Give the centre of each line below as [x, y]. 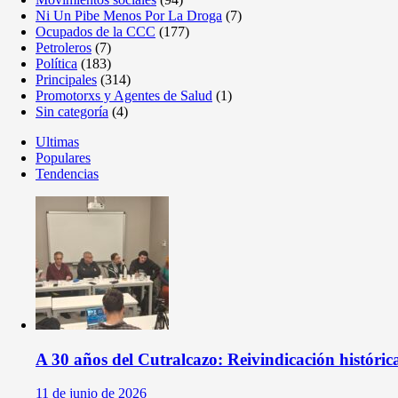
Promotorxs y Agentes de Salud [124, 96]
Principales [66, 80]
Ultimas [57, 142]
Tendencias [67, 174]
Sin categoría [72, 111]
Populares [63, 158]
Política [56, 64]
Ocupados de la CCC [96, 32]
